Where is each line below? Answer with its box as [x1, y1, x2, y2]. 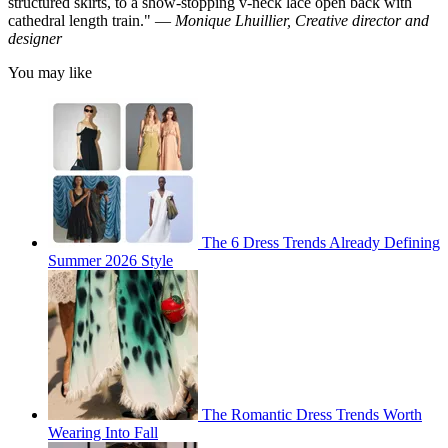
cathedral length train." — [8, 12, 175, 30]
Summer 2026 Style [48, 252, 173, 270]
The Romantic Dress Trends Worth [202, 406, 422, 424]
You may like [8, 64, 92, 82]
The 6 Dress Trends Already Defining [202, 234, 440, 252]
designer [8, 30, 62, 48]
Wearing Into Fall [48, 424, 158, 442]
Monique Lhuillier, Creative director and [175, 12, 429, 30]
